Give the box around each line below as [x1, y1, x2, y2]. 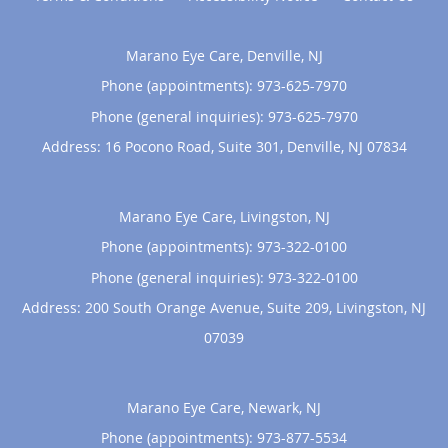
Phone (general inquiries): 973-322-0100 [90, 267, 358, 287]
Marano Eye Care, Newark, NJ [127, 397, 321, 417]
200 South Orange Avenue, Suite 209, [85, 297, 336, 317]
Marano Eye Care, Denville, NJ [125, 45, 323, 65]
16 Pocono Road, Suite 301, [104, 136, 287, 156]
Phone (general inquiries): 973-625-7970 [90, 106, 358, 126]
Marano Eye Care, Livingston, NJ [118, 206, 330, 226]
